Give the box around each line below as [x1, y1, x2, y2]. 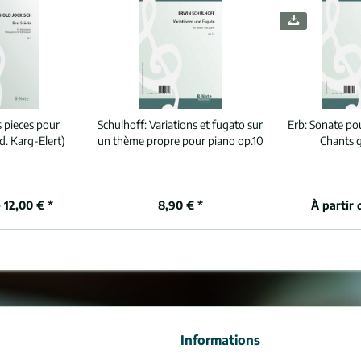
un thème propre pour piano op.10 [97, 134, 263, 147]
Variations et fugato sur [149, 118, 263, 131]
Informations [180, 332, 260, 348]
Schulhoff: [98, 118, 150, 131]
